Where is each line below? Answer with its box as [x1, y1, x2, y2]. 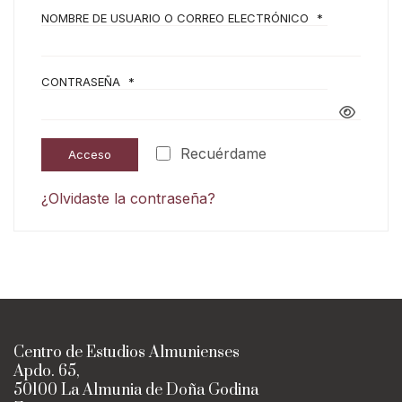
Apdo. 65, [13, 361, 80, 381]
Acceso [68, 146, 111, 162]
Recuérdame [180, 144, 267, 162]
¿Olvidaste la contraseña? [41, 188, 215, 207]
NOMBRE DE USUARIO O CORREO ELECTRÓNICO [41, 10, 312, 25]
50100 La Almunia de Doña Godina [13, 380, 258, 400]
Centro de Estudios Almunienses [13, 342, 240, 363]
